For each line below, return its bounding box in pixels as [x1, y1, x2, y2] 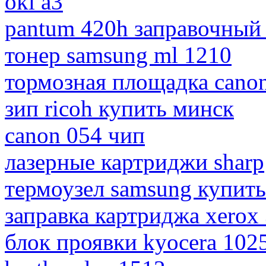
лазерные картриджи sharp [5, 149, 264, 175]
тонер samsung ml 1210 [5, 42, 232, 68]
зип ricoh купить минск [5, 96, 234, 122]
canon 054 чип [5, 122, 145, 148]
